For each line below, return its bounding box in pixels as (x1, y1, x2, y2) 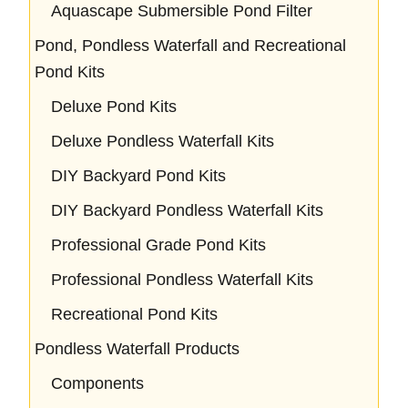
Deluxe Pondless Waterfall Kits (51, 132, 274, 150)
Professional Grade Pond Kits (51, 236, 266, 254)
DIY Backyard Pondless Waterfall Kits (51, 201, 323, 219)
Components (51, 374, 144, 393)
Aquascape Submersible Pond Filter (51, 2, 312, 20)
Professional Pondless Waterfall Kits (51, 270, 313, 289)
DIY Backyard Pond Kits (51, 167, 226, 185)
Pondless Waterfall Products (35, 340, 240, 358)
